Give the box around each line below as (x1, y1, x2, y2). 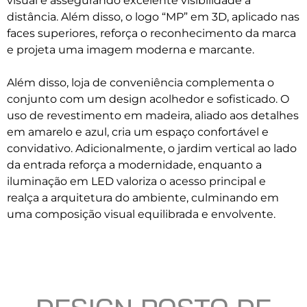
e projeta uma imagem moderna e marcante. (7, 43, 254, 56)
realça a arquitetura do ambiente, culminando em (7, 191, 279, 204)
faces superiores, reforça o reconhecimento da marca (7, 27, 296, 40)
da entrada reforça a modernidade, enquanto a (7, 158, 262, 171)
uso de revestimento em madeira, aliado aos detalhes (7, 109, 299, 122)
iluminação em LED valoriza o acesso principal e (7, 175, 266, 188)
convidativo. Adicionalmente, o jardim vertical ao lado (7, 142, 297, 155)
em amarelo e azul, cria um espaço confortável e (7, 125, 269, 138)
